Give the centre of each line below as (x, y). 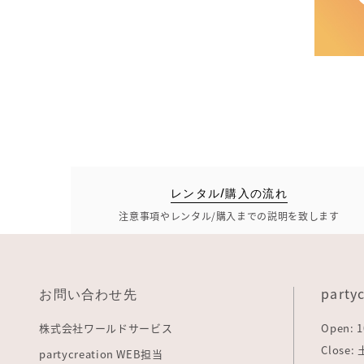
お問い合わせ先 (88, 293)
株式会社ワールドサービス (106, 327)
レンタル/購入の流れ (229, 192)
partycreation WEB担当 (101, 353)
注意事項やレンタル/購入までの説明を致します (229, 216)
